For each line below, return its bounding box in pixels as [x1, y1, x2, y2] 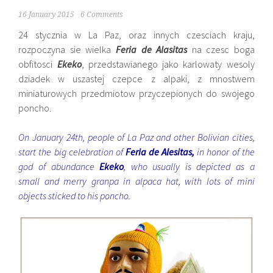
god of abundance [18, 160, 100, 172]
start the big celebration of [18, 146, 123, 158]
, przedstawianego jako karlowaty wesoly [81, 58, 255, 70]
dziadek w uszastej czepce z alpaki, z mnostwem [18, 73, 255, 85]
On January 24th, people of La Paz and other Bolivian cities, [18, 131, 255, 143]
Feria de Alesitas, [122, 146, 197, 158]
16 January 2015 [18, 10, 75, 19]
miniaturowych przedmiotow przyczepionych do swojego [18, 87, 255, 99]
